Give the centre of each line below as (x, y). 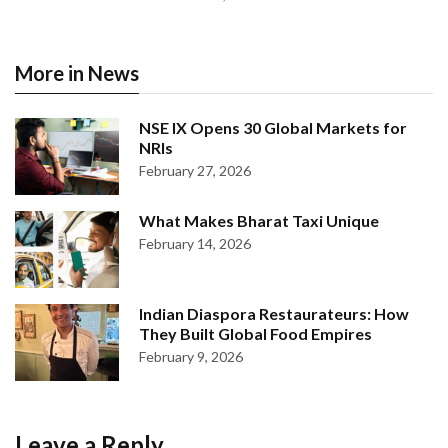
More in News (77, 73)
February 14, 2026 (195, 243)
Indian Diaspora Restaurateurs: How (274, 313)
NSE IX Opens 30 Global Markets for (273, 127)
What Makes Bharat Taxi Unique (259, 220)
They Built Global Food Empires (255, 333)
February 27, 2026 (195, 170)
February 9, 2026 (191, 356)
